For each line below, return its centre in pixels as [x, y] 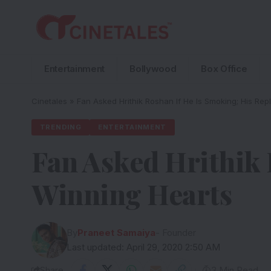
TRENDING [60, 127]
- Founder [176, 233]
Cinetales [49, 101]
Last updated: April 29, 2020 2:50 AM [144, 248]
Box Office [224, 68]
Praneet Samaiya [117, 233]
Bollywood [153, 68]
